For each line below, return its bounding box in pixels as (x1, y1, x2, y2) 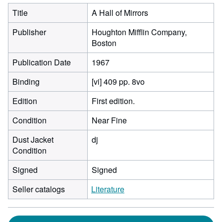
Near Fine (92, 114, 127, 126)
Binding (12, 76, 40, 87)
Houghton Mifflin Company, (92, 26, 187, 38)
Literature (91, 183, 124, 195)
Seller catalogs (12, 183, 65, 195)
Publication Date (12, 56, 71, 68)
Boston (92, 37, 116, 49)
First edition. (92, 95, 135, 107)
